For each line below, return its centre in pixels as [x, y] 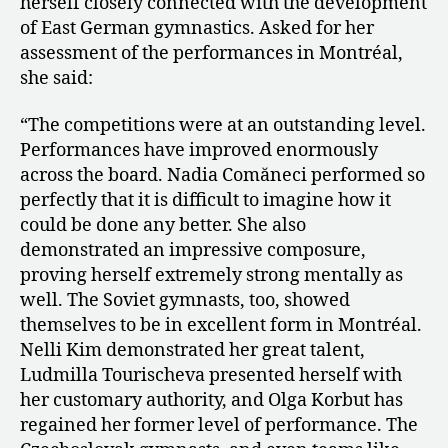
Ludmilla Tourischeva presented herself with [211, 376]
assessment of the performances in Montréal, [211, 53]
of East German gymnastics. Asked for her [197, 28]
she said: [56, 78]
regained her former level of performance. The [219, 426]
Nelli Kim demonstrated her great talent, [192, 351]
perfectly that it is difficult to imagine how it [205, 201]
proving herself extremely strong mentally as [211, 276]
